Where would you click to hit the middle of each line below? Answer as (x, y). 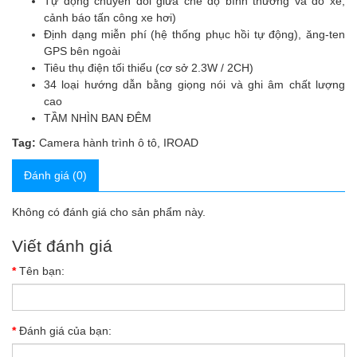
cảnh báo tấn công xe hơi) (110, 18)
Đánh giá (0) (55, 175)
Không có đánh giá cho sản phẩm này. (109, 212)
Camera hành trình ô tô (98, 143)
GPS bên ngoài (82, 51)
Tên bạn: (42, 271)
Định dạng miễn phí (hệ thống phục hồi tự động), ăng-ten (194, 34)
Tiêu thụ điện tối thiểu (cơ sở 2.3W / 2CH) (149, 68)
